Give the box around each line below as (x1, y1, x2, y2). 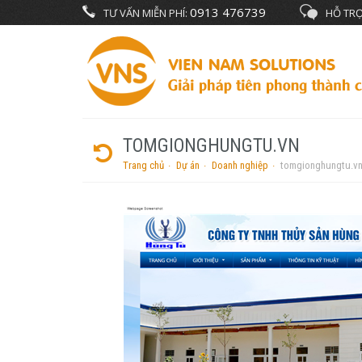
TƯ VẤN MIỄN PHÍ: (103, 6, 190, 20)
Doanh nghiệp (212, 159, 268, 171)
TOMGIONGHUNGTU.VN (123, 135, 300, 157)
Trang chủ (123, 159, 164, 171)
